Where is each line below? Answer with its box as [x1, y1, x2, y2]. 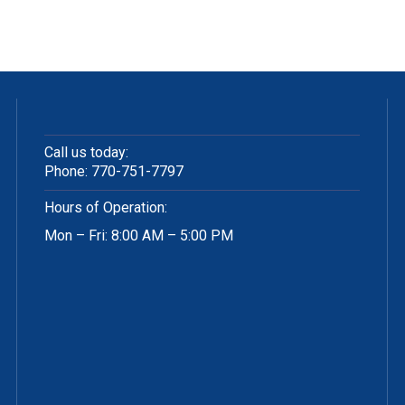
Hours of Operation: [44, 199, 167, 216]
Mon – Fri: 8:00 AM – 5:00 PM [44, 227, 233, 244]
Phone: [44, 163, 91, 180]
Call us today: [44, 144, 128, 161]
